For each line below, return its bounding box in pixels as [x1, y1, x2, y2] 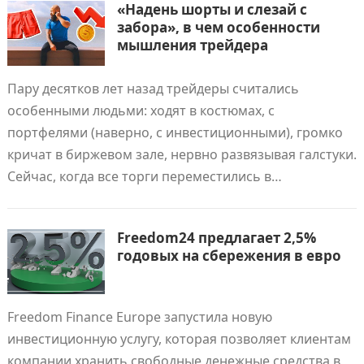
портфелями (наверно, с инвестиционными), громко [6, 123, 343, 141]
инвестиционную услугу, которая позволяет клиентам [6, 330, 351, 348]
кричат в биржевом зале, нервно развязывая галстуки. [6, 145, 357, 163]
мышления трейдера [116, 36, 268, 54]
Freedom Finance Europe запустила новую [6, 308, 272, 326]
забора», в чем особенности [116, 18, 320, 37]
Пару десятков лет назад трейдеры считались [6, 80, 299, 97]
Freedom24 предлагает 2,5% [116, 228, 316, 247]
